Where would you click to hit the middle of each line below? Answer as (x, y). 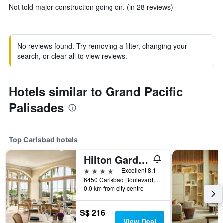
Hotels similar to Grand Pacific (96, 91)
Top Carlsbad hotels (43, 140)
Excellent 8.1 (139, 170)
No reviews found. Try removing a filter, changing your (102, 46)
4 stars (95, 170)
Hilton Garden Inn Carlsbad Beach (143, 160)
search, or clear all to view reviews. (72, 56)
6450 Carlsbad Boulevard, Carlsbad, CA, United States (158, 179)
